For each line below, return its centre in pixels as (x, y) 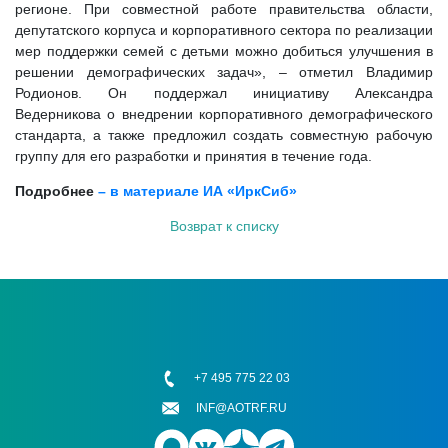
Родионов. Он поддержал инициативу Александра (224, 93)
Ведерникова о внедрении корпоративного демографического (224, 114)
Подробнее (56, 191)
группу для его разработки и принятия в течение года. (193, 156)
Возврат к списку (224, 226)
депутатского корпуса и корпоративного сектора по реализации (224, 30)
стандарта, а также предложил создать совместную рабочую (224, 135)
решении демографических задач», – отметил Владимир (224, 72)
